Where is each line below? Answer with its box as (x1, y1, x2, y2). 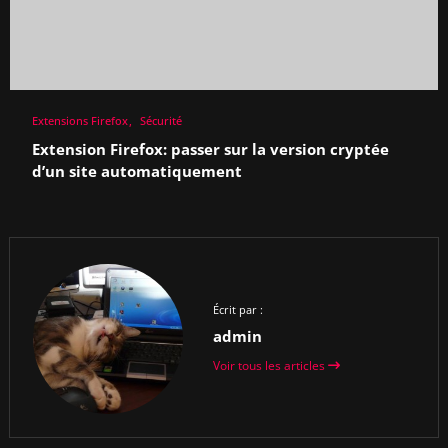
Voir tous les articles (212, 356, 328, 374)
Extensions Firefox (31, 112, 128, 128)
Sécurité (139, 112, 182, 128)
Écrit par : (212, 301, 263, 317)
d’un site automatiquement (31, 161, 242, 182)
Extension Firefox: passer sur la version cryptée (31, 139, 389, 160)
